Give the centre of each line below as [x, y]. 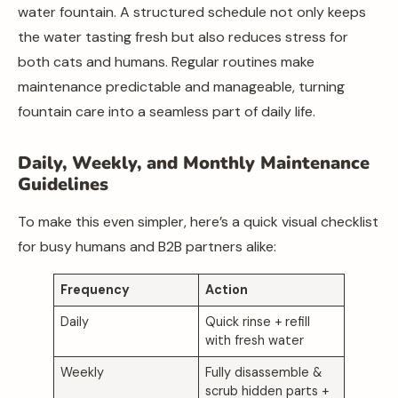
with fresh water [255, 340]
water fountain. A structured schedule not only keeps [192, 12]
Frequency [96, 290]
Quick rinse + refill [258, 322]
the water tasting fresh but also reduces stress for [183, 37]
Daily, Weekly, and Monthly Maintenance [194, 163]
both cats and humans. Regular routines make [166, 62]
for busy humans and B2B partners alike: [147, 247]
